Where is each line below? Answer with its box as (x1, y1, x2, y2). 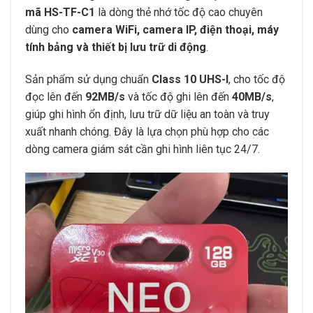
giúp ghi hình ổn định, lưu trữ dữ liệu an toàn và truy (25, 107, 270, 121)
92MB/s (85, 89, 125, 103)
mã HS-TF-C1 (25, 6, 95, 20)
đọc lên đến (25, 89, 85, 103)
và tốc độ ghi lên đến (125, 89, 232, 103)
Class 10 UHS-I (152, 72, 228, 86)
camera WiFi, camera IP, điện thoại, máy (72, 23, 279, 37)
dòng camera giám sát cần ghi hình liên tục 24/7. (25, 142, 260, 156)
